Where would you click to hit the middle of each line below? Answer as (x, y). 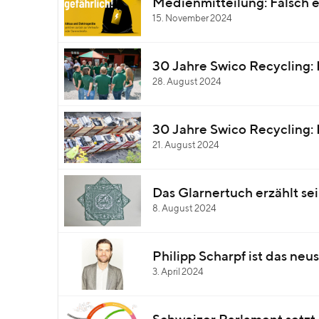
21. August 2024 (186, 146)
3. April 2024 (178, 272)
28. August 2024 (187, 82)
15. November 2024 (192, 19)
